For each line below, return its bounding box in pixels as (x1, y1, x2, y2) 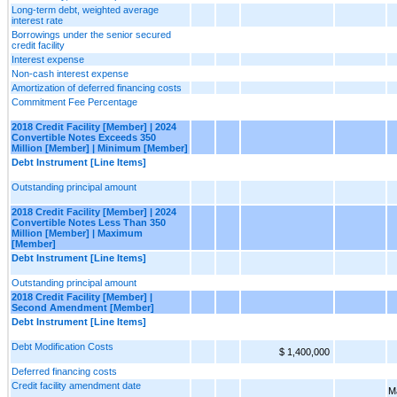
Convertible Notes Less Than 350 (12, 216, 166, 228)
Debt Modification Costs (12, 340, 113, 352)
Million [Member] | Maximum (12, 227, 143, 238)
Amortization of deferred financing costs (12, 82, 182, 93)
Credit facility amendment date (12, 379, 141, 391)
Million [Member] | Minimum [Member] (12, 142, 188, 153)
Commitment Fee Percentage (12, 96, 137, 107)
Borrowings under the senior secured (12, 28, 171, 40)
